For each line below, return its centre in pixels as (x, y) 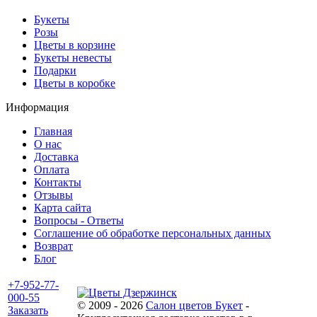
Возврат (53, 246)
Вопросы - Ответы (79, 221)
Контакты (58, 183)
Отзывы (53, 195)
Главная (53, 132)
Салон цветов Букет (194, 306)
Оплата (52, 170)
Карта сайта (63, 208)
